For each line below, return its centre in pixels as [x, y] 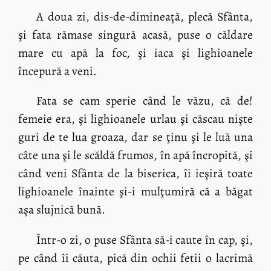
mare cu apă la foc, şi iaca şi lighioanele [135, 53]
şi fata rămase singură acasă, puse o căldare [135, 34]
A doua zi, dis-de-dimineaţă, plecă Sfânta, [144, 16]
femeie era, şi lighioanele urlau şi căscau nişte [135, 119]
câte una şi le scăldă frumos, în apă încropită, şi [135, 155]
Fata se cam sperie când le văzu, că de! [144, 101]
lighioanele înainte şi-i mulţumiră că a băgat [135, 192]
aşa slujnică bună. [62, 210]
